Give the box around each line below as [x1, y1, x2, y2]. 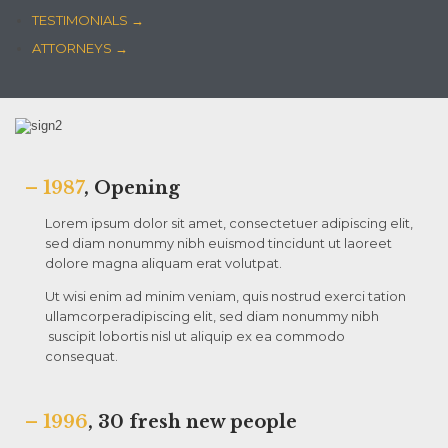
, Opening [84, 177, 180, 200]
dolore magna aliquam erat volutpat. [45, 255, 282, 272]
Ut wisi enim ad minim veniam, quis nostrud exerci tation [45, 288, 406, 305]
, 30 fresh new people [88, 411, 297, 434]
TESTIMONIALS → [31, 12, 144, 29]
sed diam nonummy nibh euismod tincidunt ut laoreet [45, 235, 392, 252]
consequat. [45, 348, 118, 365]
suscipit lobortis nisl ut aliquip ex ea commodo [45, 328, 345, 345]
